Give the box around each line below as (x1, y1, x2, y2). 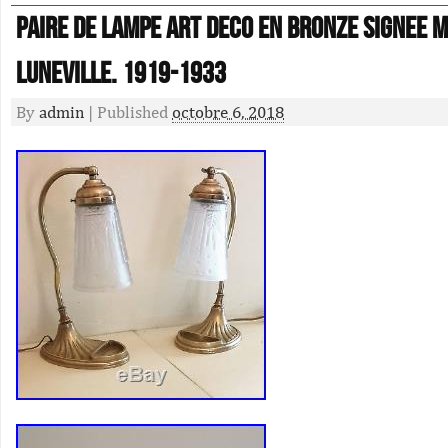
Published (97, 102, 172, 122)
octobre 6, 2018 (172, 102, 284, 122)
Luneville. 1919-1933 (16, 56, 226, 92)
